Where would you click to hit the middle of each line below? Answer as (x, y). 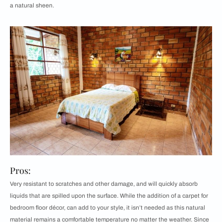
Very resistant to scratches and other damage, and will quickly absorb (104, 184)
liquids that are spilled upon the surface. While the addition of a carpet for (109, 196)
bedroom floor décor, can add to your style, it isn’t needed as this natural (108, 208)
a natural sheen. (32, 5)
